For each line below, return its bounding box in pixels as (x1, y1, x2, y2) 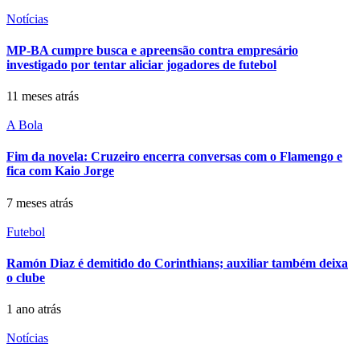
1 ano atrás (6, 302, 61, 317)
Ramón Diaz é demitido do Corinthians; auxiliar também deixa (6, 256, 348, 271)
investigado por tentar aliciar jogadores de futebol (6, 57, 276, 72)
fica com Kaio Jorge (6, 164, 114, 178)
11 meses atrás (6, 89, 79, 104)
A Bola (6, 118, 43, 133)
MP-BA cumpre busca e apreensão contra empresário (6, 43, 298, 57)
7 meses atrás (6, 195, 73, 210)
